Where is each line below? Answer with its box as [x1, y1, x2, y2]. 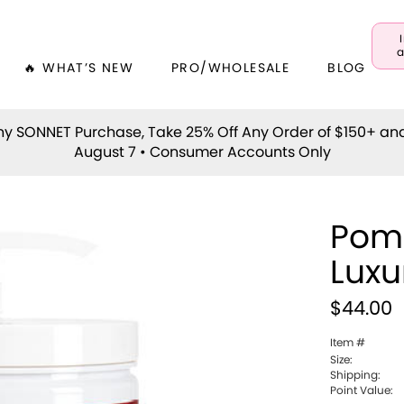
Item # [330, 336, 366, 348]
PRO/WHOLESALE [171, 62, 290, 75]
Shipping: [330, 369, 381, 381]
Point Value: [330, 384, 394, 396]
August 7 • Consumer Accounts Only [73, 144, 331, 160]
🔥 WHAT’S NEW [23, 62, 134, 75]
